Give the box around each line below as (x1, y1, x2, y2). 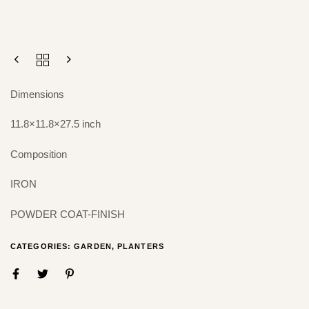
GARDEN (74, 242, 112, 251)
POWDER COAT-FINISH (10, 208, 125, 220)
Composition (10, 148, 67, 160)
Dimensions (10, 88, 64, 100)
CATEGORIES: (10, 242, 74, 251)
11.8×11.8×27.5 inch (10, 118, 101, 130)
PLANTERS (117, 242, 164, 251)
